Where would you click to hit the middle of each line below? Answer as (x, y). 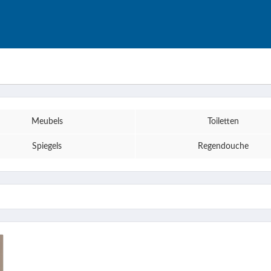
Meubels (47, 122)
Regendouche (224, 146)
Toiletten (224, 122)
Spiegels (47, 146)
